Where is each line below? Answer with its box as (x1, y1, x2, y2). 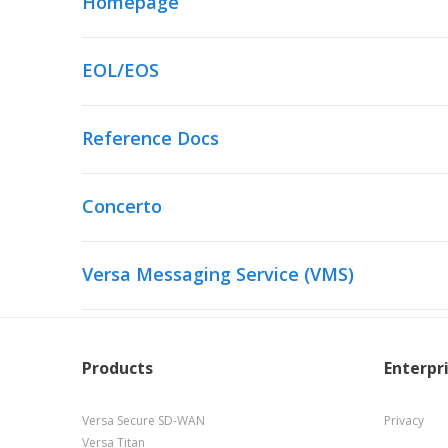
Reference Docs (82, 126, 219, 150)
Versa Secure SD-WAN (82, 412, 205, 429)
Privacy (383, 412, 424, 429)
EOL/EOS (82, 58, 159, 82)
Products (82, 357, 153, 379)
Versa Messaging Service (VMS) (82, 262, 354, 286)
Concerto (82, 194, 162, 218)
